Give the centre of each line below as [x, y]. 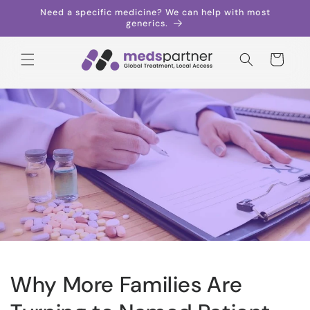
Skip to [39, 9]
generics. [147, 24]
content [42, 22]
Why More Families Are [127, 285]
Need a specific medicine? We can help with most [155, 12]
